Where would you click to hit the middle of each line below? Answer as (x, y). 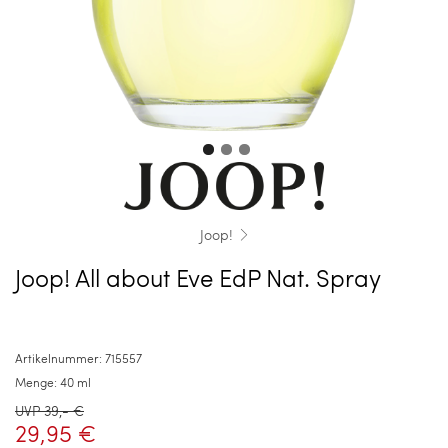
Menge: (37, 381)
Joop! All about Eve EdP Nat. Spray (198, 277)
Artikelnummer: (60, 357)
